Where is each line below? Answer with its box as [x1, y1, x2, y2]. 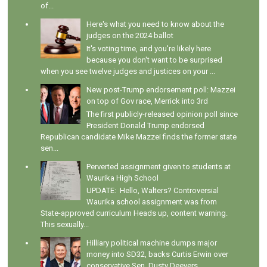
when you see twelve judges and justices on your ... [41, 67, 216, 76]
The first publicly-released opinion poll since [86, 109, 238, 119]
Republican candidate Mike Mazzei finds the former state [41, 132, 237, 141]
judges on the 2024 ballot [86, 31, 174, 41]
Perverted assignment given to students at [86, 162, 231, 171]
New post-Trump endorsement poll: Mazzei [86, 85, 236, 95]
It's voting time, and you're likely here [86, 44, 212, 54]
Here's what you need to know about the [86, 20, 225, 29]
